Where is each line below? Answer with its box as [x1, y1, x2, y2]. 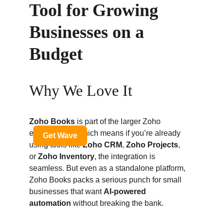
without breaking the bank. [71, 199, 163, 207]
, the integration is [94, 152, 157, 161]
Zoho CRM [83, 141, 122, 149]
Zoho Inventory [38, 152, 94, 161]
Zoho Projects [126, 141, 178, 149]
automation [29, 199, 71, 207]
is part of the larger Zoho [75, 117, 163, 126]
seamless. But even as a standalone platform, [29, 164, 187, 172]
